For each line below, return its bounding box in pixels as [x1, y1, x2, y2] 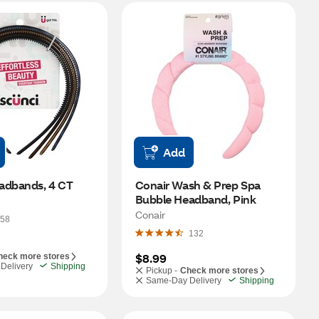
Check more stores [179, 266, 258, 276]
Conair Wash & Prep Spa [135, 177, 261, 192]
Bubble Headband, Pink [135, 192, 256, 206]
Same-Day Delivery [145, 276, 221, 286]
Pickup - [145, 266, 177, 276]
